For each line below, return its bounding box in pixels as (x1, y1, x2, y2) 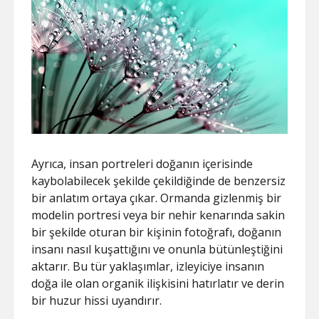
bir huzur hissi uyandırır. (31, 292, 162, 308)
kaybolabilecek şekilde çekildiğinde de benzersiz (31, 172, 286, 189)
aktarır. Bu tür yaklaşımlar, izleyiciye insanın (31, 258, 265, 274)
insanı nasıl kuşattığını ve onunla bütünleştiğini (31, 241, 283, 257)
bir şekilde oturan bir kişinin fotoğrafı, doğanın (31, 224, 282, 240)
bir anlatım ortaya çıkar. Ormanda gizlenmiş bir (31, 189, 282, 206)
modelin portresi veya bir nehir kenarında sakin (31, 206, 286, 223)
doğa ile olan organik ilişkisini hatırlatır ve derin (31, 275, 285, 291)
